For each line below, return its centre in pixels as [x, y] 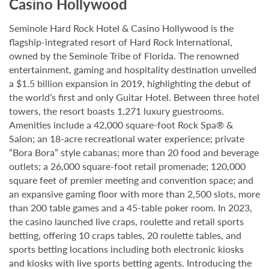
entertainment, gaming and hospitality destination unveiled [133, 69]
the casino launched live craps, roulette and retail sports [126, 221]
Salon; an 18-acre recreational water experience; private [127, 138]
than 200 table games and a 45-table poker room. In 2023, [131, 207]
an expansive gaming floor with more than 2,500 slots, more [134, 193]
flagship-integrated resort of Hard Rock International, [121, 41]
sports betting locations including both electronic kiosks [126, 249]
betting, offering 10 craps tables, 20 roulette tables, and [125, 235]
